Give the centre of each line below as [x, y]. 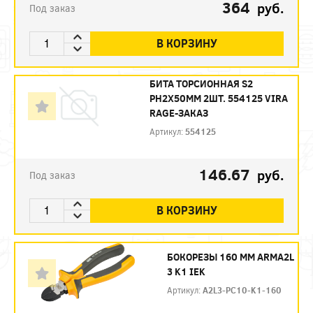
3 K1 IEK [186, 271]
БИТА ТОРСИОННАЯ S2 [201, 83]
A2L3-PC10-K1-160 [242, 290]
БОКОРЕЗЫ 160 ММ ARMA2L [231, 256]
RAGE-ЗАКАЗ [179, 112]
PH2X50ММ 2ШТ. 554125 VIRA [218, 98]
